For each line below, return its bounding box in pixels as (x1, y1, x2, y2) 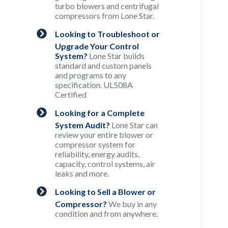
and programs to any (55, 70, 127, 80)
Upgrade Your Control (55, 41, 139, 51)
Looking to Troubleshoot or (55, 28, 160, 39)
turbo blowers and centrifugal (55, 1, 159, 11)
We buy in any (108, 199, 157, 209)
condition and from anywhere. (55, 209, 158, 219)
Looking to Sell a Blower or (55, 186, 156, 196)
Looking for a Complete (55, 107, 145, 118)
